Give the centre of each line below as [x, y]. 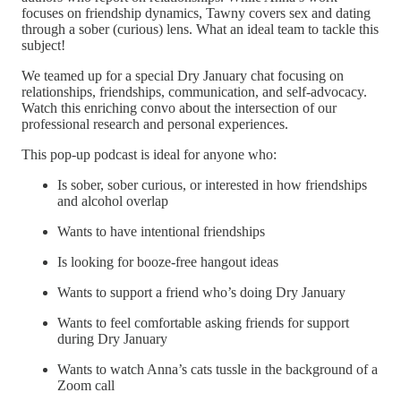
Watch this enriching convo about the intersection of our [179, 107]
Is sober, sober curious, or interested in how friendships [212, 184]
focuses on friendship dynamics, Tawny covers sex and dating [196, 13]
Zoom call [86, 385]
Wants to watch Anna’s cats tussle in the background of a [218, 369]
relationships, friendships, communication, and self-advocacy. [194, 91]
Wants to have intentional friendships [161, 231]
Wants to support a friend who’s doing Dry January [201, 292]
